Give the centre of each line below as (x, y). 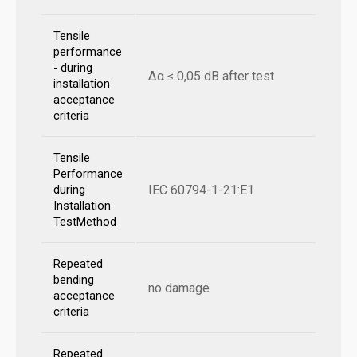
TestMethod (85, 222)
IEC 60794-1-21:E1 (201, 190)
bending (74, 280)
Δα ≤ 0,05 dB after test (211, 76)
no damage (179, 288)
